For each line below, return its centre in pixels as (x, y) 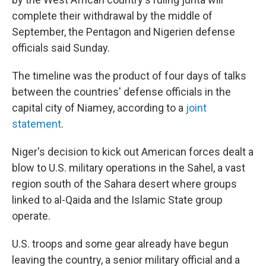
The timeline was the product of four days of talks (129, 76)
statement (37, 124)
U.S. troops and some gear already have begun (120, 244)
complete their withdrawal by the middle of (112, 16)
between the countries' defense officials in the (121, 92)
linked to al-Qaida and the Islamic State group (117, 200)
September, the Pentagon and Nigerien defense (123, 32)
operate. (31, 216)
